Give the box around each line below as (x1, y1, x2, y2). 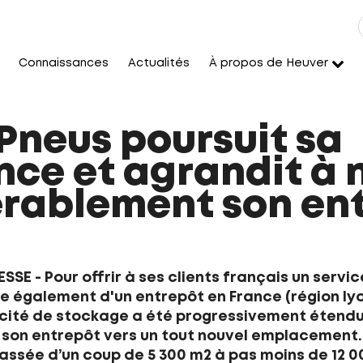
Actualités (128, 58, 190, 68)
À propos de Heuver (209, 58, 328, 68)
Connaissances (19, 58, 109, 68)
